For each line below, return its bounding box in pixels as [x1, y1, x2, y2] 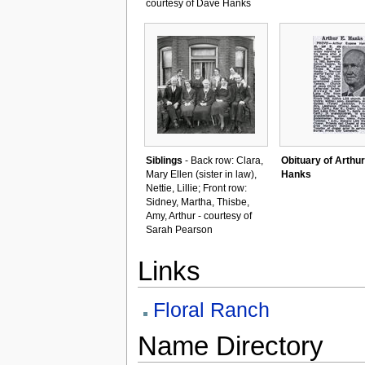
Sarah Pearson [145, 223, 213, 235]
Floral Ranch [152, 298, 270, 322]
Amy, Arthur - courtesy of [145, 209, 252, 222]
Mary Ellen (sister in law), [145, 168, 257, 180]
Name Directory [137, 331, 323, 362]
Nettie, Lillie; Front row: [145, 182, 247, 194]
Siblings [145, 154, 182, 166]
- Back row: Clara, [182, 154, 263, 166]
